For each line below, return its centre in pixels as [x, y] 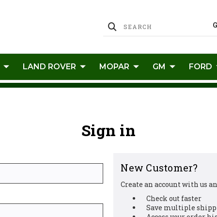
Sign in [108, 130]
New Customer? [159, 168]
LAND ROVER [49, 67]
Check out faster [174, 198]
